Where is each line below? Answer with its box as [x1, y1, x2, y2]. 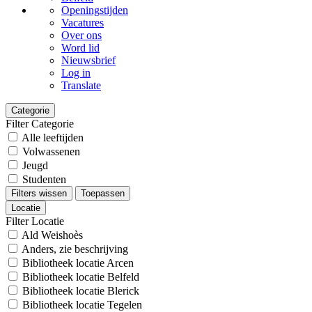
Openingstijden [61, 4, 128, 16]
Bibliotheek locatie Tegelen [22, 299, 142, 311]
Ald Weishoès [22, 229, 83, 241]
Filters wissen [11, 188, 67, 198]
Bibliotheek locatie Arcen [22, 257, 134, 269]
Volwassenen [22, 146, 80, 157]
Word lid [61, 42, 100, 54]
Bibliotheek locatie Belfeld [22, 271, 139, 283]
